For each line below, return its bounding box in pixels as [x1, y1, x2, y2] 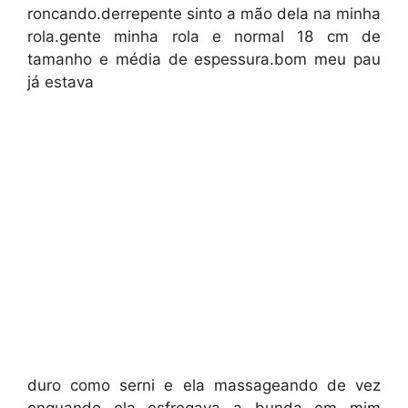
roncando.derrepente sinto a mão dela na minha [27, 5, 381, 23]
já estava [27, 73, 94, 91]
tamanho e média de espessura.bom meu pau [27, 50, 381, 68]
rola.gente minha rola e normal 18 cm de [27, 27, 381, 46]
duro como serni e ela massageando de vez [27, 376, 381, 394]
